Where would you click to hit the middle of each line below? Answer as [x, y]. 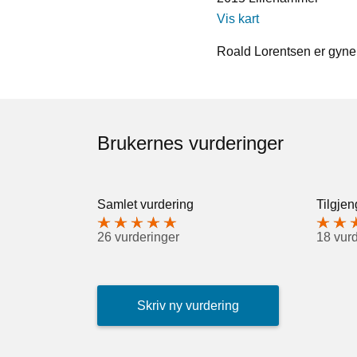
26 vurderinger [138, 237]
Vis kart [238, 18]
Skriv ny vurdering [188, 306]
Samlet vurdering [145, 204]
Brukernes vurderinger [190, 143]
